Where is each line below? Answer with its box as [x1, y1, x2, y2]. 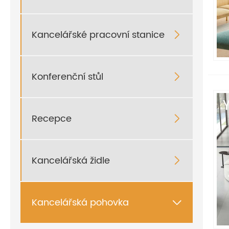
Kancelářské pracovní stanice [32, 27, 165, 42]
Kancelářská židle [32, 153, 110, 168]
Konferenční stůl [32, 69, 103, 84]
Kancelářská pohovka [32, 195, 129, 210]
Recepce [32, 111, 72, 126]
